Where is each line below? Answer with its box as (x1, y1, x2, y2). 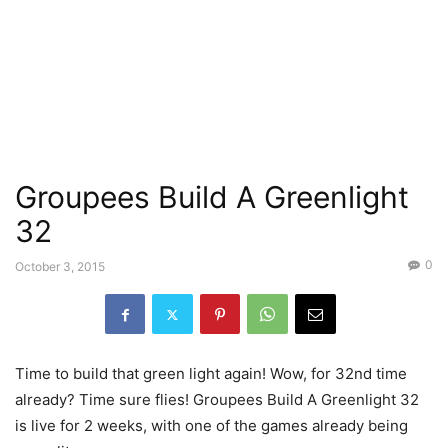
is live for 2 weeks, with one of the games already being (15, 416, 408, 435)
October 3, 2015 (15, 259, 105, 274)
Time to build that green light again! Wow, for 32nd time (15, 364, 407, 383)
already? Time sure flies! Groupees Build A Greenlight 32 (15, 390, 419, 409)
